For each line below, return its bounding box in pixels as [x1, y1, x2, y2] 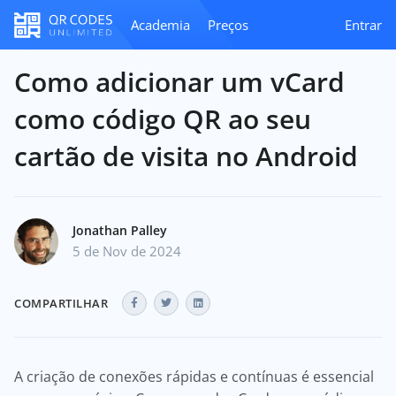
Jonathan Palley [72, 222, 167, 239]
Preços [208, 16, 248, 34]
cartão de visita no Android [14, 138, 358, 174]
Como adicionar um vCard [14, 64, 345, 100]
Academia [131, 16, 190, 34]
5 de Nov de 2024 [72, 242, 181, 260]
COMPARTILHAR [14, 295, 108, 311]
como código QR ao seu [14, 101, 311, 137]
